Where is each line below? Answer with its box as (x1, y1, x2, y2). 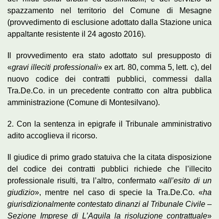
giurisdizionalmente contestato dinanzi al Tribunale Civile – (7, 199, 212, 208)
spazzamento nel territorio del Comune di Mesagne (7, 6, 212, 15)
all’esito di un (163, 176, 212, 185)
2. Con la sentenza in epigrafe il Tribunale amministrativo (7, 119, 212, 128)
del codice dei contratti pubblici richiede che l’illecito (7, 164, 212, 173)
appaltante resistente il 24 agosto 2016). (7, 29, 146, 38)
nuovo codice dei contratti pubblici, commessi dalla (7, 74, 212, 83)
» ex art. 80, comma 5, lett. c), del (97, 63, 212, 71)
